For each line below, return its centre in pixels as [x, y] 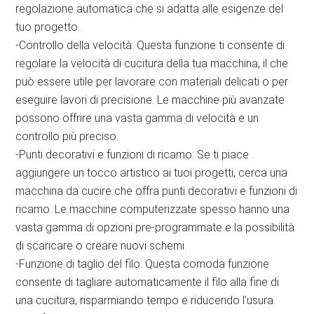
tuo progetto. [48, 27]
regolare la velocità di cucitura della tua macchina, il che [152, 64]
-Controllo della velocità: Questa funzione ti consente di [150, 46]
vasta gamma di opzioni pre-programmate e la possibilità [155, 228]
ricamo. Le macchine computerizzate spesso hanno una [153, 210]
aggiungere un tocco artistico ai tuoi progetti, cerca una [152, 173]
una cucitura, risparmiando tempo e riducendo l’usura [145, 301]
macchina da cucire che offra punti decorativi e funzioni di [157, 191]
